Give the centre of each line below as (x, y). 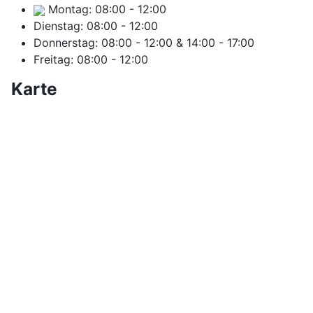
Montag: (70, 9)
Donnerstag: (66, 43)
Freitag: (53, 60)
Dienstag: (58, 26)
